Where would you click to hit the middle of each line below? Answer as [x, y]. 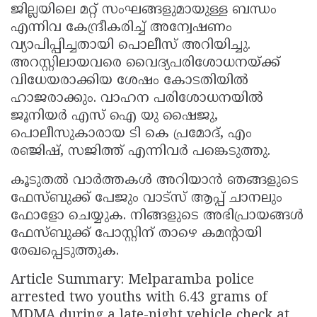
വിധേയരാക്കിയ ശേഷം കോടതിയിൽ [129, 81]
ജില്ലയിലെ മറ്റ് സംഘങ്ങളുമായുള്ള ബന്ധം [144, 11]
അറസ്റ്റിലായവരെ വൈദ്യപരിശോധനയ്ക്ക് [145, 64]
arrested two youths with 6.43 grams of [139, 299]
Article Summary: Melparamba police [132, 281]
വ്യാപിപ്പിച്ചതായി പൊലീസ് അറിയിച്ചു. [131, 46]
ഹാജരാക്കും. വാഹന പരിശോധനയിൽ [137, 99]
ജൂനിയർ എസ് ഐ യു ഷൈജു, [114, 117]
